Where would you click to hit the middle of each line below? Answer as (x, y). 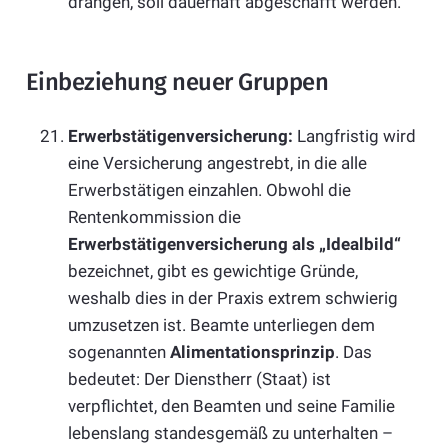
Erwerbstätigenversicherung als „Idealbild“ (234, 243)
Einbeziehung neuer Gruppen (177, 82)
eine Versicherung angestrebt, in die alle (217, 162)
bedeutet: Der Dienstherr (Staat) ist (199, 378)
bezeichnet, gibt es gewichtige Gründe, (213, 270)
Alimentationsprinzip (252, 351)
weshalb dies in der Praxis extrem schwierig (233, 297)
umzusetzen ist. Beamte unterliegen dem (221, 324)
